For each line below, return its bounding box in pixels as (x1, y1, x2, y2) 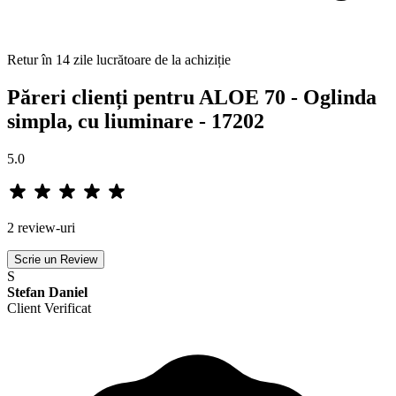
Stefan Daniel (7, 285, 88, 301)
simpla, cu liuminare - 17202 (7, 110, 264, 133)
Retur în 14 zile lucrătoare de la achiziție (7, 52, 231, 68)
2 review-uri (7, 220, 75, 236)
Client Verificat (7, 301, 91, 316)
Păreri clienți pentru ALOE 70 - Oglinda (7, 86, 377, 110)
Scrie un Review (14, 253, 97, 267)
